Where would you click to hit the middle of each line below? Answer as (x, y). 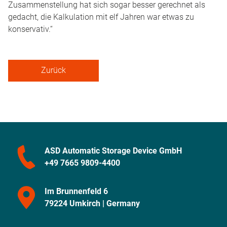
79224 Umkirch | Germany (92, 203)
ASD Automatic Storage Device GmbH (113, 150)
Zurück (54, 70)
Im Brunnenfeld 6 (76, 191)
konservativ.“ (30, 29)
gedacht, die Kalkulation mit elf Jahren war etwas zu (101, 17)
